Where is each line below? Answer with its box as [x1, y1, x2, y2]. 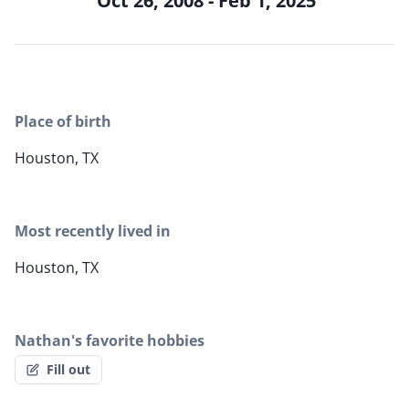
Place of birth [15, 111, 111, 132]
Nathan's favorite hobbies [15, 330, 204, 351]
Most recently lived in [15, 221, 171, 242]
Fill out [47, 361, 90, 379]
